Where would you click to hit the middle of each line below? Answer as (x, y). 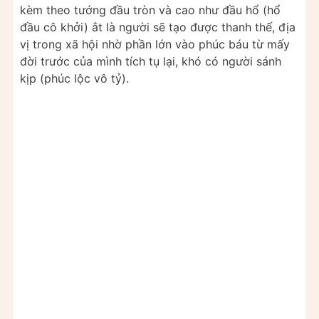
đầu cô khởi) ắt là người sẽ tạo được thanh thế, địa (158, 27)
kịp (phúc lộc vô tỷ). (74, 78)
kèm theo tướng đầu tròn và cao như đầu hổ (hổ (150, 10)
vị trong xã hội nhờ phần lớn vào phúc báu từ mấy (155, 44)
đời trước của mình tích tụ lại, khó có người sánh (151, 61)
